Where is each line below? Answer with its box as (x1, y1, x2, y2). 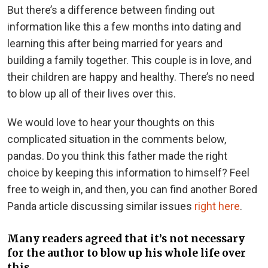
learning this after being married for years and (7, 36, 223, 50)
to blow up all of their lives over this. (7, 87, 176, 100)
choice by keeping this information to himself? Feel (7, 166, 249, 179)
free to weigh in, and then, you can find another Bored (7, 182, 257, 196)
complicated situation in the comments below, (7, 132, 226, 145)
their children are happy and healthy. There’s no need (7, 70, 254, 83)
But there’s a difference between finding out (7, 3, 215, 16)
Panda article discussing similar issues (7, 199, 194, 212)
